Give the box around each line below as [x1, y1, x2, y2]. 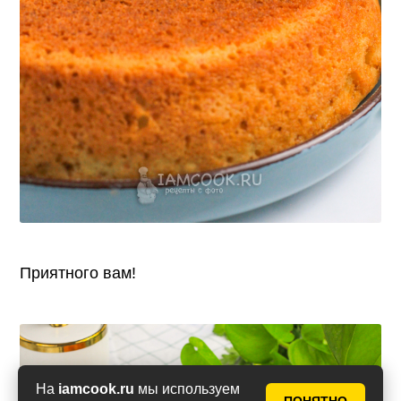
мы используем [134, 381, 240, 397]
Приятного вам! [20, 264, 137, 283]
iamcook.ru [58, 381, 134, 397]
